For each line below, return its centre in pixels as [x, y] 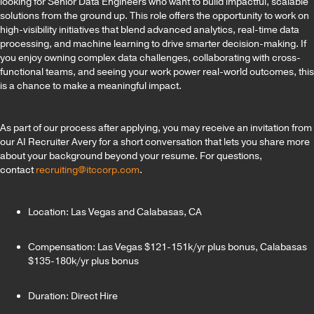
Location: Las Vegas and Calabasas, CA [116, 212]
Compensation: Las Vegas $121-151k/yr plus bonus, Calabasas [168, 247]
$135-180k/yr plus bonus [84, 261]
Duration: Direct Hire [74, 296]
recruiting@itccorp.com [88, 170]
